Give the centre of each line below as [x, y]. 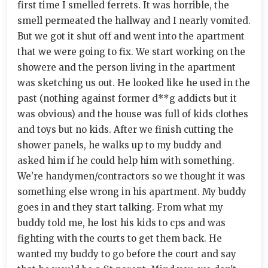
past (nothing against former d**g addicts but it [127, 98]
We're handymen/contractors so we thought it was [131, 176]
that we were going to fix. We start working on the [131, 52]
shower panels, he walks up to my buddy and [119, 145]
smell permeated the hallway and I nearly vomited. [134, 21]
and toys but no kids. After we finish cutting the [125, 130]
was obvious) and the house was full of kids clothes [133, 114]
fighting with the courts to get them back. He [120, 238]
